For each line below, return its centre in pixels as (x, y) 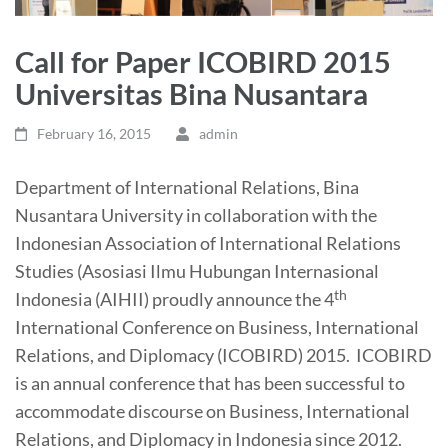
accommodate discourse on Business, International (212, 411)
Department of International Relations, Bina (187, 187)
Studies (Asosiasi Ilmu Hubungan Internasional (197, 271)
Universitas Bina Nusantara (191, 94)
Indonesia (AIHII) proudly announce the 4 (174, 299)
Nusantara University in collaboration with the (196, 215)
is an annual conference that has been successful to (210, 383)
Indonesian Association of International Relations (208, 243)
